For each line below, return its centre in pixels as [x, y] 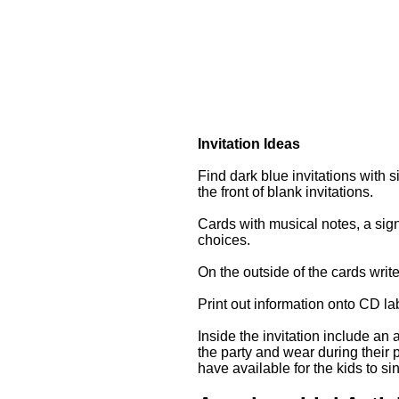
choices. [228, 240]
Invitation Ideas [249, 144]
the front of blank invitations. [285, 192]
